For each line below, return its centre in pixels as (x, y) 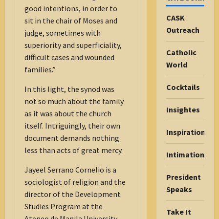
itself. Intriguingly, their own (72, 126)
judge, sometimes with (63, 33)
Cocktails (183, 87)
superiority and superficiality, (73, 45)
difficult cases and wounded (69, 57)
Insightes (183, 109)
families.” (40, 70)
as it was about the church (68, 114)
